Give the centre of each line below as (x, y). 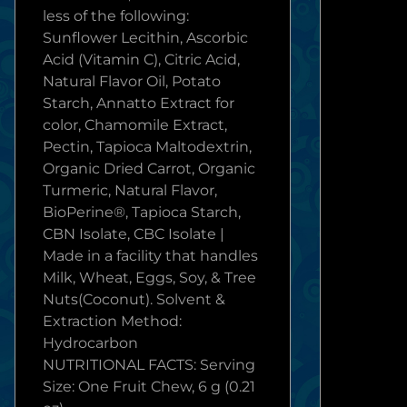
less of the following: (116, 16)
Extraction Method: (112, 321)
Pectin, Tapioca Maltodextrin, (147, 147)
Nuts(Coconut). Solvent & (134, 299)
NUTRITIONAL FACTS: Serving (149, 365)
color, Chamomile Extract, (135, 125)
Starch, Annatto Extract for (139, 103)
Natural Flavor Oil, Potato (132, 81)
